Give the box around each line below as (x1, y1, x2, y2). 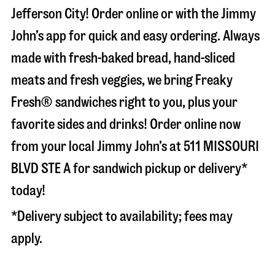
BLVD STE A (11, 161, 71, 176)
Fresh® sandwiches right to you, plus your (11, 95, 238, 109)
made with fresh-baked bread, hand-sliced (11, 50, 235, 65)
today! (11, 183, 45, 198)
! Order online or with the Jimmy (85, 6, 256, 21)
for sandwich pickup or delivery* (71, 161, 247, 176)
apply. (11, 231, 42, 246)
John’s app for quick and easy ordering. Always (11, 28, 260, 43)
